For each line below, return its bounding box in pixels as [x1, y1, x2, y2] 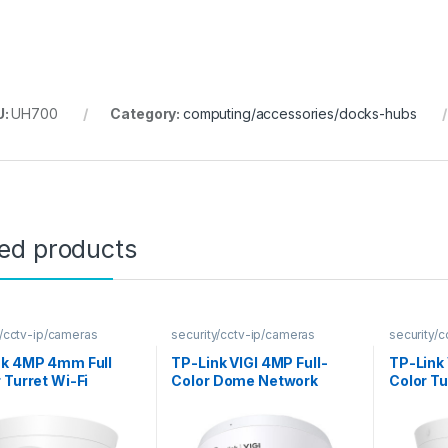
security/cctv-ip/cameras [171, 327, 316, 343]
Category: [110, 105, 183, 123]
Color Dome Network [171, 371, 318, 389]
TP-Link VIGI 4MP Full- [171, 353, 328, 371]
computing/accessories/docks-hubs [182, 105, 417, 123]
